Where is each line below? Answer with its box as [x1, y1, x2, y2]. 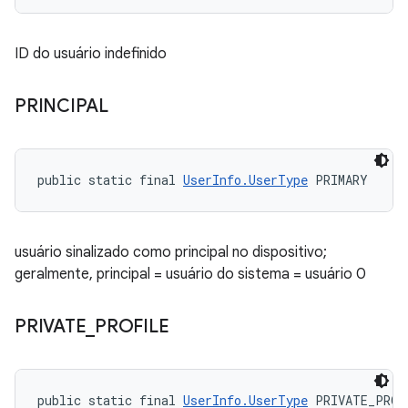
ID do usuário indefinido [15, 45, 167, 63]
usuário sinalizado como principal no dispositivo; [15, 243, 327, 261]
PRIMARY [308, 171, 368, 189]
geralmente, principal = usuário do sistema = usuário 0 [15, 265, 366, 283]
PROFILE [95, 315, 169, 338]
